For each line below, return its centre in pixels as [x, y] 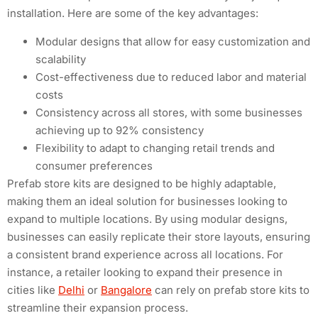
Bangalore [126, 290]
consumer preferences [94, 165]
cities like [33, 290]
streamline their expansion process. [98, 307]
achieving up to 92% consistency [120, 130]
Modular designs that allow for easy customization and [173, 41]
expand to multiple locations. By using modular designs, [147, 219]
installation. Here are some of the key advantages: [133, 13]
